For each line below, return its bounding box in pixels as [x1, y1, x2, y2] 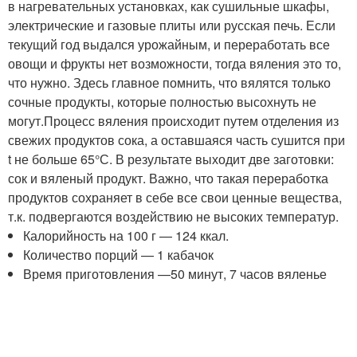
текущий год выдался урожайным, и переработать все [8, 35, 330, 53]
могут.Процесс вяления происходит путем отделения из [8, 112, 339, 130]
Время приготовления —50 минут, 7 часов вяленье [23, 265, 328, 283]
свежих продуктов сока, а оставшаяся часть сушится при [8, 131, 345, 149]
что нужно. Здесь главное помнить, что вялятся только [8, 73, 331, 92]
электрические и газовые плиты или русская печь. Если [8, 16, 335, 34]
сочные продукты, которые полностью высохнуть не [8, 92, 316, 111]
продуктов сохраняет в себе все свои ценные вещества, [8, 188, 342, 206]
